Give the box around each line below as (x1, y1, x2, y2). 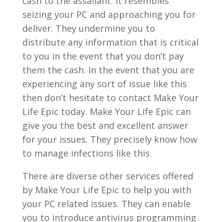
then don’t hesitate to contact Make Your (22, 91, 199, 104)
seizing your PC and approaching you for (22, 8, 196, 20)
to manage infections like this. (22, 147, 152, 159)
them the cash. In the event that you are (22, 63, 194, 76)
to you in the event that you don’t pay (22, 50, 184, 62)
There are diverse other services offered (22, 169, 193, 182)
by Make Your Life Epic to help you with (22, 183, 191, 196)
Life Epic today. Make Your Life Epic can (22, 105, 191, 117)
